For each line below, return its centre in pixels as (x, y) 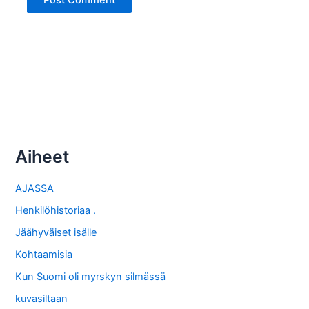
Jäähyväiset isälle (56, 233)
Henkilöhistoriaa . (56, 211)
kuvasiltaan (42, 298)
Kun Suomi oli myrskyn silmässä (91, 277)
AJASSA (35, 189)
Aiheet (42, 156)
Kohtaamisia (44, 255)
